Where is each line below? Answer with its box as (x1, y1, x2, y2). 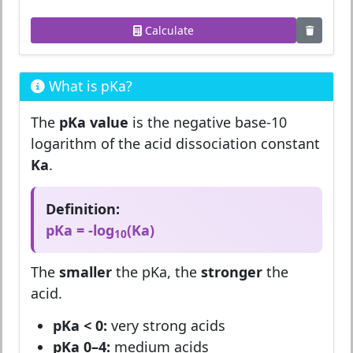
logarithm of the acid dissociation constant (31, 134, 320, 153)
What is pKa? (45, 76, 132, 95)
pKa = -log (46, 221, 114, 240)
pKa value (59, 113, 128, 132)
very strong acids (107, 315, 225, 335)
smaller (59, 262, 112, 281)
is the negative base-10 (128, 113, 287, 132)
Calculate (142, 22, 194, 38)
